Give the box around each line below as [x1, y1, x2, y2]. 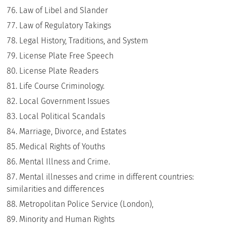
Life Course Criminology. [19, 81, 105, 91]
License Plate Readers [19, 66, 99, 76]
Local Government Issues [19, 96, 110, 106]
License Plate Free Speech [19, 51, 114, 61]
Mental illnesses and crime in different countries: [19, 172, 194, 182]
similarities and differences [7, 184, 104, 194]
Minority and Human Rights [19, 214, 115, 224]
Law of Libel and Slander [19, 6, 108, 15]
